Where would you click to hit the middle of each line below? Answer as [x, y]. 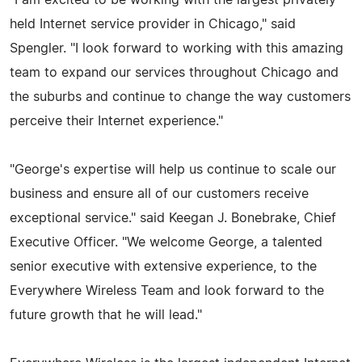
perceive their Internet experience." [116, 121]
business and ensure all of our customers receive [159, 194]
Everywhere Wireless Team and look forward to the [167, 290]
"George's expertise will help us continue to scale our [173, 169]
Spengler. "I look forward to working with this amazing [177, 48]
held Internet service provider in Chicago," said [153, 24]
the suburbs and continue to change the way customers [180, 97]
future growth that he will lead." [106, 315]
